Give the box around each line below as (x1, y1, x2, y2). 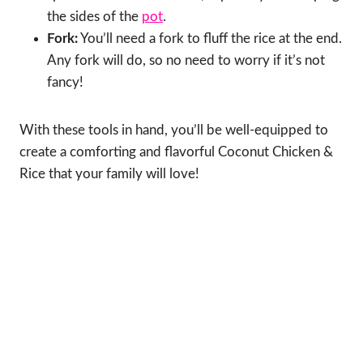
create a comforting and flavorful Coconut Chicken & (19, 145, 333, 160)
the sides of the (47, 10, 142, 24)
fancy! (47, 75, 83, 90)
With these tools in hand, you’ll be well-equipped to (19, 123, 328, 138)
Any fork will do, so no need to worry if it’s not (47, 53, 325, 68)
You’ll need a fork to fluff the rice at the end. (78, 32, 342, 46)
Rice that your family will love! (19, 167, 199, 181)
